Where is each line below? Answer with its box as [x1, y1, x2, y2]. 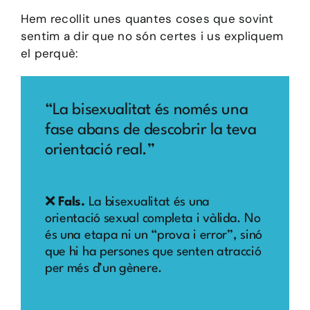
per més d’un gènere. [44, 262, 165, 275]
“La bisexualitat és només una [44, 102, 248, 118]
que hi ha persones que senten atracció [44, 246, 262, 259]
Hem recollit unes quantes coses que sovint [20, 10, 274, 26]
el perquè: [20, 45, 78, 61]
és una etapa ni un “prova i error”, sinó [44, 229, 262, 242]
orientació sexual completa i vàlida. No [44, 212, 261, 226]
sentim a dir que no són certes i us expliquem [20, 28, 284, 44]
